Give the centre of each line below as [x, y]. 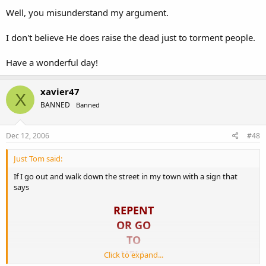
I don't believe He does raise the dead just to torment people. [131, 37]
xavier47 [60, 91]
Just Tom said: [38, 158]
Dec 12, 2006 [28, 135]
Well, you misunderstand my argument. [87, 12]
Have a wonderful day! [52, 62]
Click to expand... [134, 254]
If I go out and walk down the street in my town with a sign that [126, 176]
